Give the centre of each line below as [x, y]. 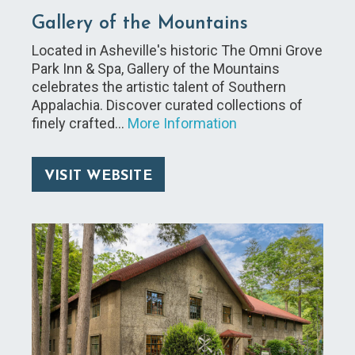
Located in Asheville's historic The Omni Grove [177, 51]
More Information [182, 124]
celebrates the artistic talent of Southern [159, 87]
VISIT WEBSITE [98, 177]
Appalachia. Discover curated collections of [167, 105]
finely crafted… [80, 124]
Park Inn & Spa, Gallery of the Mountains [156, 69]
